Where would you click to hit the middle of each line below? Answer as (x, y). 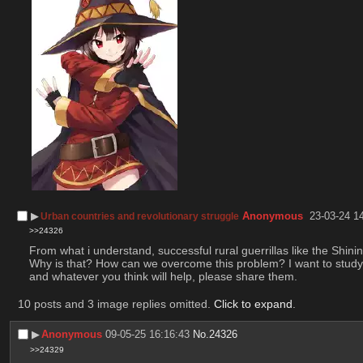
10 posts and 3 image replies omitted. (115, 304)
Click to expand (253, 304)
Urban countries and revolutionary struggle (140, 216)
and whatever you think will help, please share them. (163, 277)
